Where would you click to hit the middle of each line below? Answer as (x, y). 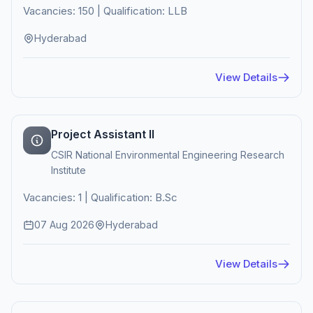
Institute (68, 170)
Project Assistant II (103, 134)
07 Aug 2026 (64, 225)
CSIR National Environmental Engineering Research (168, 155)
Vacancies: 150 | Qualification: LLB (105, 11)
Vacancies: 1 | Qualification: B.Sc (100, 197)
